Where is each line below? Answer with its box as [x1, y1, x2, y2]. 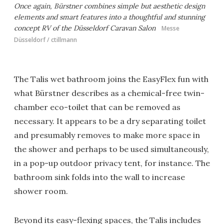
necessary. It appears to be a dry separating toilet [14, 116, 206, 126]
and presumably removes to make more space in [14, 130, 200, 140]
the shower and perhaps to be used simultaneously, [14, 144, 209, 154]
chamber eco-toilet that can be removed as [14, 102, 180, 112]
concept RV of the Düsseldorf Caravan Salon [14, 23, 157, 33]
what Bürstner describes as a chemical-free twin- [14, 88, 204, 98]
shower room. [14, 186, 68, 196]
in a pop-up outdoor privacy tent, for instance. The [14, 158, 210, 168]
